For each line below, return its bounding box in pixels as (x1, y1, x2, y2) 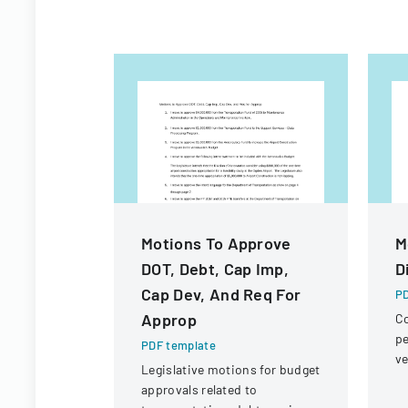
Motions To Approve (141, 233, 291, 253)
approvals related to (141, 382, 258, 397)
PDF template (141, 338, 216, 352)
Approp (141, 310, 197, 330)
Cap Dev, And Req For (141, 284, 301, 304)
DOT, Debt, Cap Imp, (141, 259, 290, 279)
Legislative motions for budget (141, 362, 321, 377)
